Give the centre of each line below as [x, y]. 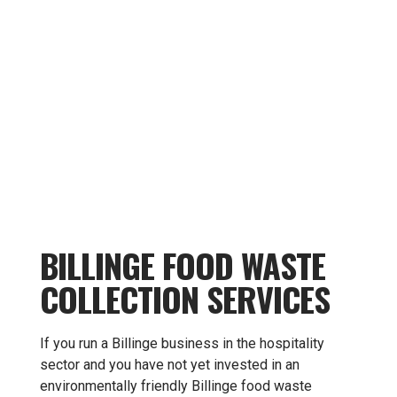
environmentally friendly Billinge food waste [176, 386]
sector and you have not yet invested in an [170, 365]
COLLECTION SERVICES [185, 299]
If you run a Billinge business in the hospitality [182, 343]
